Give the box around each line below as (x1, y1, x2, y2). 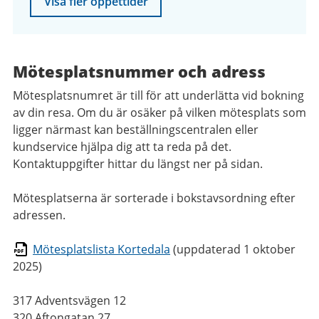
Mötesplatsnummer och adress (13, 61, 266, 82)
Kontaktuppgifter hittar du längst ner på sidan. (13, 156, 263, 172)
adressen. (13, 207, 66, 223)
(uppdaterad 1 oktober (170, 241, 296, 257)
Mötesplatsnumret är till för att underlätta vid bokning (13, 88, 304, 103)
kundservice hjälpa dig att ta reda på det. (13, 139, 231, 155)
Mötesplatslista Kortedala (33, 241, 170, 257)
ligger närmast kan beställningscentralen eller (13, 122, 258, 137)
